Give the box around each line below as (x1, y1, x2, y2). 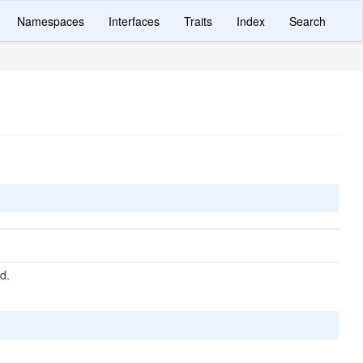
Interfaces (109, 13, 160, 29)
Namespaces (17, 13, 84, 29)
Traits (184, 13, 212, 29)
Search (289, 13, 326, 29)
